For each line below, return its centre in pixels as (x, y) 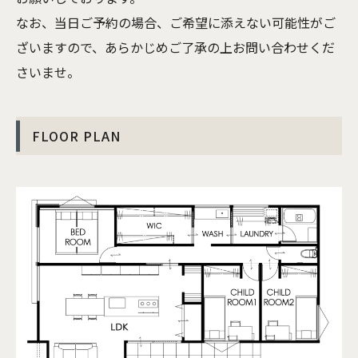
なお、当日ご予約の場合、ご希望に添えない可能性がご (176, 23)
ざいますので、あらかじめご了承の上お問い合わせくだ (175, 48)
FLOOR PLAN (76, 136)
